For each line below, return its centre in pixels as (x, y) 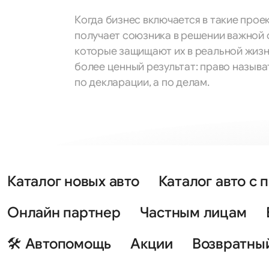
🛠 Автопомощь (59, 244)
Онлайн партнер (64, 213)
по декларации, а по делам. (142, 82)
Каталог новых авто (73, 181)
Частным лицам (193, 213)
